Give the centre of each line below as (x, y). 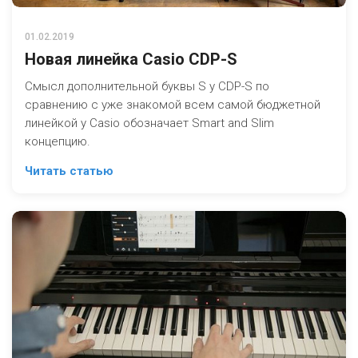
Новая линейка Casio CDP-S (131, 59)
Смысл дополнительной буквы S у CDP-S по (147, 86)
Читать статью (69, 171)
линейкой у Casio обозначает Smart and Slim (149, 123)
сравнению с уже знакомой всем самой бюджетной (173, 105)
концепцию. (58, 141)
